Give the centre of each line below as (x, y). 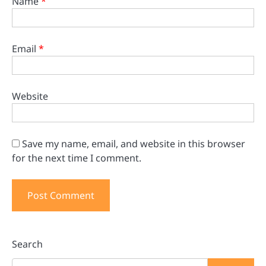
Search (27, 244)
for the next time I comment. (77, 158)
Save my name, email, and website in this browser (134, 144)
